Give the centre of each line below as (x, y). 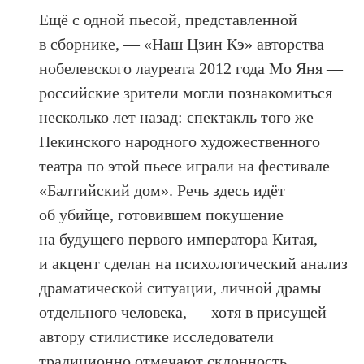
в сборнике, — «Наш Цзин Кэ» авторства (182, 44)
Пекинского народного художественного (180, 142)
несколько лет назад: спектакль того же (177, 117)
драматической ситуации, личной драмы (180, 288)
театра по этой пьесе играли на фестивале (185, 166)
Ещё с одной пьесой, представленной (169, 20)
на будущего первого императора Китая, (179, 239)
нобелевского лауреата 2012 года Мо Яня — (191, 69)
